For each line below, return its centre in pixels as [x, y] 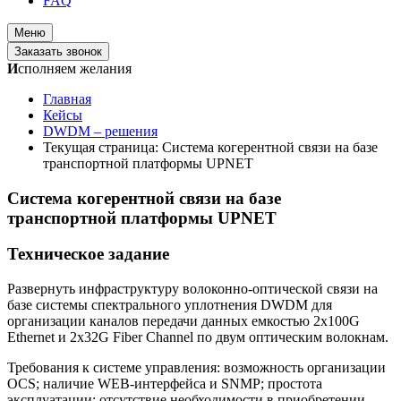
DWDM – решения [100, 131]
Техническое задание [88, 254]
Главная [67, 99]
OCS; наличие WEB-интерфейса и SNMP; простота [165, 384]
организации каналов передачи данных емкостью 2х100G [183, 321]
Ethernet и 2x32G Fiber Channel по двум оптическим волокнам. [198, 337]
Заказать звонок [58, 51]
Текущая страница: [102, 147]
